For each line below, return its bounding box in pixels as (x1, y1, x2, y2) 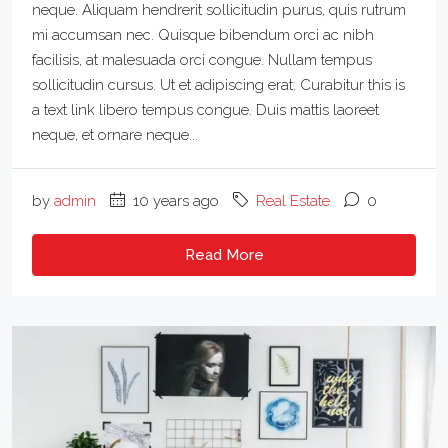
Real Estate (256, 191, 330, 210)
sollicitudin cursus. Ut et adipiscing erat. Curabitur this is (32, 75, 405, 94)
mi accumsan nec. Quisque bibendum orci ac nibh (32, 25, 374, 44)
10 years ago (129, 191, 219, 210)
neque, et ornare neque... (32, 125, 198, 144)
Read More (184, 245, 264, 264)
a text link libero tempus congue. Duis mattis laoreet (32, 100, 379, 119)
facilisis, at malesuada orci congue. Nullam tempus (32, 50, 372, 69)
